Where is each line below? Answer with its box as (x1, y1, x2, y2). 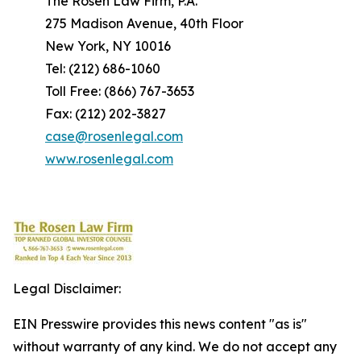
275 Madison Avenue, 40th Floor (45, 15, 243, 31)
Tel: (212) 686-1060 (45, 60, 160, 77)
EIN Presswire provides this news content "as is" (13, 316, 307, 332)
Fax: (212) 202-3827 (45, 106, 166, 122)
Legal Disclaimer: (13, 280, 121, 297)
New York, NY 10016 (45, 38, 171, 54)
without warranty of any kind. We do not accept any (13, 338, 337, 355)
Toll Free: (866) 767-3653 (45, 83, 194, 99)
